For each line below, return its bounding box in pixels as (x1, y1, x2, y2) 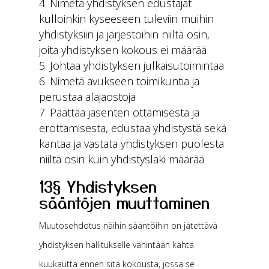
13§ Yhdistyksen (38, 174, 157, 198)
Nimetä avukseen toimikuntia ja (49, 74, 199, 88)
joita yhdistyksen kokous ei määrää (38, 43, 207, 57)
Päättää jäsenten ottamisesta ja (49, 105, 199, 119)
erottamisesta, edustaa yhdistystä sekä (38, 121, 226, 135)
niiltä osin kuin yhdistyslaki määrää (38, 152, 204, 166)
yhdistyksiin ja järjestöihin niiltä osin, (38, 27, 210, 41)
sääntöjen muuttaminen (38, 190, 210, 214)
